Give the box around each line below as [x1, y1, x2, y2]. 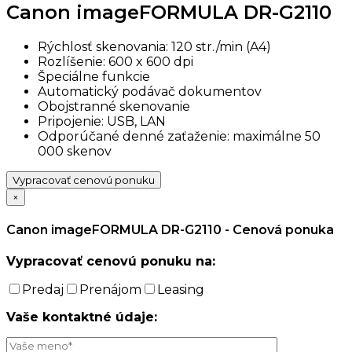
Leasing [157, 282, 204, 298]
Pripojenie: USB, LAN [38, 113, 166, 129]
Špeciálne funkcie [38, 68, 150, 84]
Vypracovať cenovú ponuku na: [6, 254, 215, 269]
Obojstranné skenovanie [38, 98, 190, 114]
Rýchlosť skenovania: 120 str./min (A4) [38, 38, 271, 54]
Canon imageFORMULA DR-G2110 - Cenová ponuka [6, 222, 334, 238]
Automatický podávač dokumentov [38, 83, 262, 99]
